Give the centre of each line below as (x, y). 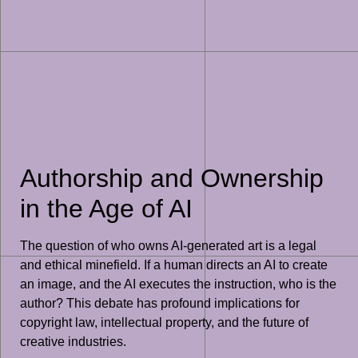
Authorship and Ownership (172, 179)
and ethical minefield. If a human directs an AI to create (174, 265)
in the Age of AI (106, 209)
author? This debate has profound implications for (160, 304)
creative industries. (73, 342)
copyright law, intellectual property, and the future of (164, 323)
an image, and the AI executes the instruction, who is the (178, 284)
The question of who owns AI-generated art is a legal (168, 246)
